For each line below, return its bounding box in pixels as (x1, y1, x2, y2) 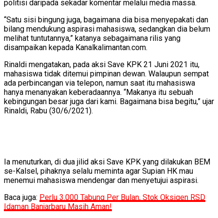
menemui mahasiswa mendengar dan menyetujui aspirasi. (4, 176, 199, 185)
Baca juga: (4, 193, 39, 202)
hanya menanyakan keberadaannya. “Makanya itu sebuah (4, 88, 193, 97)
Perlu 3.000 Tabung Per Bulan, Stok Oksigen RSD (39, 193, 205, 202)
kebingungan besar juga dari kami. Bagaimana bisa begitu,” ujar (4, 97, 214, 107)
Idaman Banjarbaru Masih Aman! (4, 202, 112, 212)
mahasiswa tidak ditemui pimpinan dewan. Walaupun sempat (4, 69, 209, 79)
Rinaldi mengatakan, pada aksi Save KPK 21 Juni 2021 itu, (4, 60, 200, 70)
